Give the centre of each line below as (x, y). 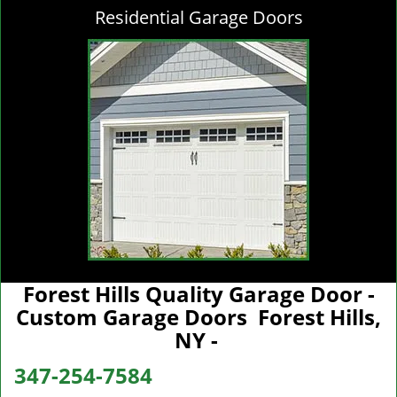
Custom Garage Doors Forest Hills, (198, 317)
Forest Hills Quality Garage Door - (198, 294)
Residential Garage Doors (198, 17)
